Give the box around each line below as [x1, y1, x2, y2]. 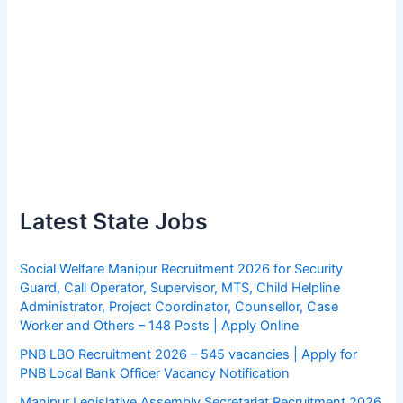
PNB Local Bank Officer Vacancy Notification [20, 365, 291, 382]
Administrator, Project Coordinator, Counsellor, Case [20, 299, 339, 316]
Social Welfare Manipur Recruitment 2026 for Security [20, 261, 344, 278]
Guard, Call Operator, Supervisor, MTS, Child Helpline [20, 280, 341, 297]
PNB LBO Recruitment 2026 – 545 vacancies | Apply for [20, 346, 358, 363]
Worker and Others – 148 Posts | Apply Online [20, 318, 300, 335]
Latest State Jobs [20, 207, 209, 235]
